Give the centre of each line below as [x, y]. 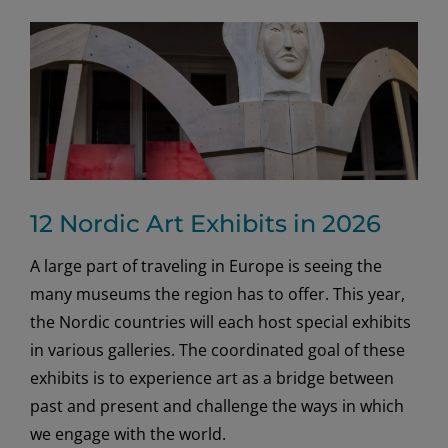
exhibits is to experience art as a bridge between [212, 378]
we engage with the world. [128, 434]
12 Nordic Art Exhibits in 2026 [205, 224]
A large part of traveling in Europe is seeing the [206, 266]
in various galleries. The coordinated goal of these [217, 350]
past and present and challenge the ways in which [217, 406]
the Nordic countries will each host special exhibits [220, 322]
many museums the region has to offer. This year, [217, 294]
